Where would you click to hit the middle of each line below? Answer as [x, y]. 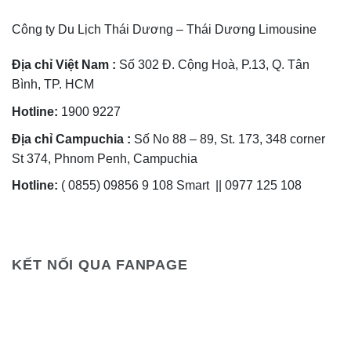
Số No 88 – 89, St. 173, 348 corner [228, 139]
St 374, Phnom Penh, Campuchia [105, 158]
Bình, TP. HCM [53, 85]
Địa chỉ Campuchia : [71, 139]
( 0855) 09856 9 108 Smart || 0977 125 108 [180, 186]
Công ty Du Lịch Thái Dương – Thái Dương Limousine [164, 29]
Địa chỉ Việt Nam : [64, 65]
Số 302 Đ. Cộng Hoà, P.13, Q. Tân [213, 65]
